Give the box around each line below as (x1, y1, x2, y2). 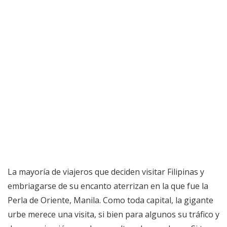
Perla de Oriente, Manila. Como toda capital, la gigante (8, 195, 213, 206)
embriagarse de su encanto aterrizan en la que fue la (8, 180, 208, 192)
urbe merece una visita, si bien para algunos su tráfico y (8, 209, 219, 220)
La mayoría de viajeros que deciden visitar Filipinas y (8, 166, 204, 178)
